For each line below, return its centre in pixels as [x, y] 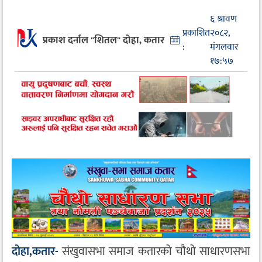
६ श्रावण [223, 19]
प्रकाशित [196, 33]
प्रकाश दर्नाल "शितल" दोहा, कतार [103, 40]
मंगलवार [224, 47]
